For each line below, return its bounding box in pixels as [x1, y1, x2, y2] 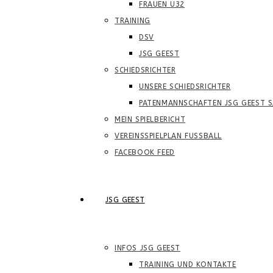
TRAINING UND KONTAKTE [139, 260, 236, 269]
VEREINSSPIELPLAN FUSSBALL [115, 132, 222, 140]
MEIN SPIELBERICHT [115, 115, 186, 124]
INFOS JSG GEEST [115, 244, 180, 252]
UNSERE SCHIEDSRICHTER [139, 82, 231, 91]
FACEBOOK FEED [115, 148, 175, 157]
